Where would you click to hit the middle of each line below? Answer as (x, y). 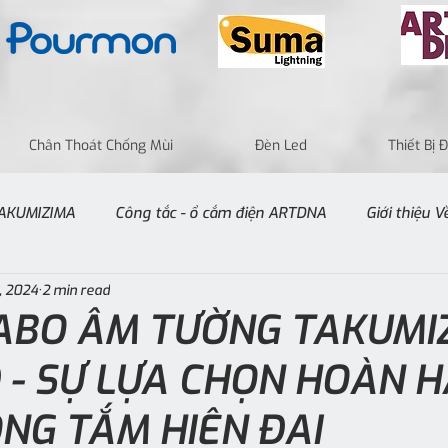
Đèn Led (280, 145)
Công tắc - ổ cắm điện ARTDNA (220, 212)
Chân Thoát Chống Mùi (100, 145)
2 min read (76, 290)
